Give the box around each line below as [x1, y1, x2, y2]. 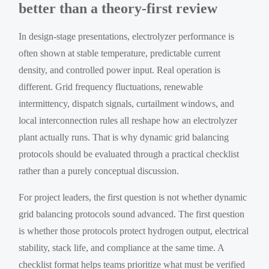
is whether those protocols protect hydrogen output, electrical [19, 225, 249, 236]
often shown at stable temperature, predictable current [19, 47, 221, 58]
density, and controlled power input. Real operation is [19, 64, 221, 75]
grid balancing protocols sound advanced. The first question [19, 208, 245, 219]
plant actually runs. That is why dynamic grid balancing [19, 131, 229, 142]
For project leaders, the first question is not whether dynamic [19, 192, 247, 202]
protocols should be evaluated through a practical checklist [19, 148, 240, 159]
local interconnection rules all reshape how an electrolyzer [19, 115, 238, 125]
